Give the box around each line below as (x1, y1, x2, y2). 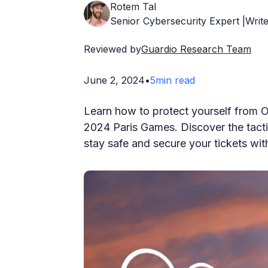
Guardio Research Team (141, 42, 251, 55)
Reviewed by (84, 42, 141, 55)
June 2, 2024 (84, 74, 145, 86)
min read (156, 74, 195, 86)
